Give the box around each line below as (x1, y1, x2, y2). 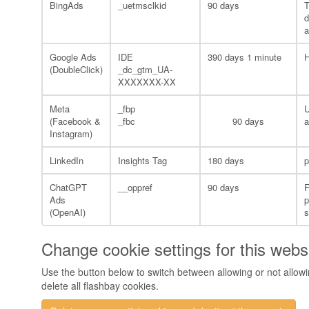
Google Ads (50, 50, 97, 63)
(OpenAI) (50, 206, 86, 219)
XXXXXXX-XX (118, 75, 176, 88)
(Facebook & (50, 114, 101, 128)
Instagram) (50, 127, 92, 140)
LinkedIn (50, 154, 83, 167)
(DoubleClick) (50, 63, 103, 76)
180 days (208, 154, 244, 167)
